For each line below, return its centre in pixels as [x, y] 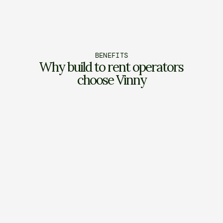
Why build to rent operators [111, 67]
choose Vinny [111, 80]
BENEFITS [111, 55]
